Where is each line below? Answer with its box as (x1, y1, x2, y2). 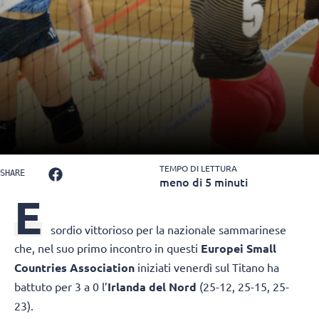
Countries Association (14, 260, 135, 276)
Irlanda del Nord (108, 279, 199, 295)
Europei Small (201, 241, 276, 256)
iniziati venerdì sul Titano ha (135, 260, 279, 275)
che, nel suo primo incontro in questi (14, 241, 201, 256)
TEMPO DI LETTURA (159, 162, 237, 174)
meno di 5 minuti (159, 174, 248, 190)
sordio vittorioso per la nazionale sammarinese (51, 222, 286, 237)
